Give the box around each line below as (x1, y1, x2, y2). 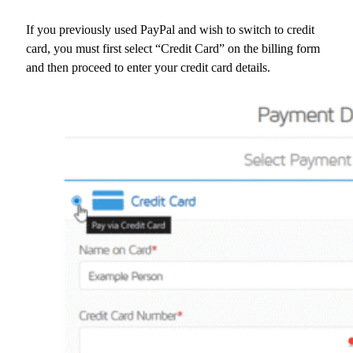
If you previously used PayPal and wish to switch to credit (26, 22, 314, 36)
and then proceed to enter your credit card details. (26, 60, 270, 74)
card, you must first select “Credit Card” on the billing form (26, 41, 320, 55)
